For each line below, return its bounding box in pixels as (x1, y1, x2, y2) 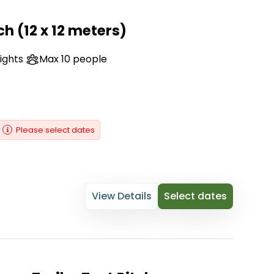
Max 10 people (39, 52, 108, 67)
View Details (91, 189, 152, 204)
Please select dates (16, 125, 95, 136)
